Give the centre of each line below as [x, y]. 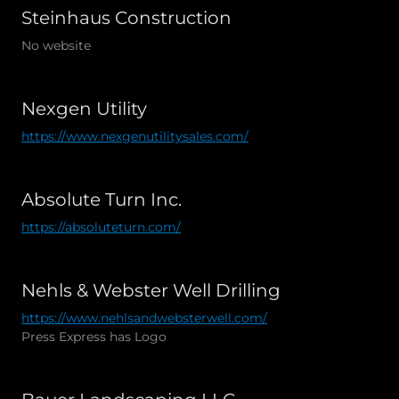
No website [56, 45]
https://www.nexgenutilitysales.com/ [135, 136]
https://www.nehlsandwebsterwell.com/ [144, 318]
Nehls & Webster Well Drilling [151, 290]
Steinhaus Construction [126, 17]
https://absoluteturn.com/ [101, 227]
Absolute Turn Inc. [102, 199]
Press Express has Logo [94, 336]
